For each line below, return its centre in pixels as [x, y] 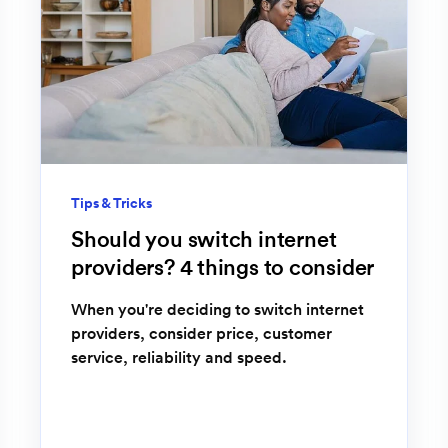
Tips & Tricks [111, 203]
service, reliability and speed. [179, 357]
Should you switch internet [204, 239]
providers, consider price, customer [201, 333]
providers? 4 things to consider [223, 267]
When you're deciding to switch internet [217, 309]
